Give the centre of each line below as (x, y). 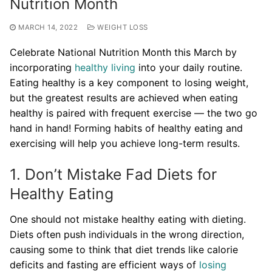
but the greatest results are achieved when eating (124, 97)
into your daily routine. (189, 67)
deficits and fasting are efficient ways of (104, 264)
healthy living (105, 67)
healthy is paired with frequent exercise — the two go (134, 113)
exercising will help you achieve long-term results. (125, 143)
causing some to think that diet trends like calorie (124, 249)
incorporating (42, 67)
